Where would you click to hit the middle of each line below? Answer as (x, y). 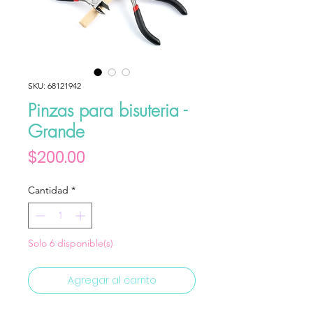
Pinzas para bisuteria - (108, 110)
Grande (56, 131)
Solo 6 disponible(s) (71, 243)
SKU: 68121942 (54, 86)
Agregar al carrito (112, 280)
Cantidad (48, 190)
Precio (110, 156)
